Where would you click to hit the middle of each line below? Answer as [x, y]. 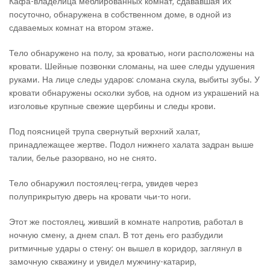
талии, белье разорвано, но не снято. [83, 158]
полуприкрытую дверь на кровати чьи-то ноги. [100, 196]
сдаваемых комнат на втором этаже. [81, 27]
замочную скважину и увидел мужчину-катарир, [103, 261]
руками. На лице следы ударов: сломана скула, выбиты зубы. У [134, 79]
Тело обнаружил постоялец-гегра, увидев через [103, 183]
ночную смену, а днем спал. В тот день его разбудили [116, 235]
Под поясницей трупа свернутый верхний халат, [105, 131]
